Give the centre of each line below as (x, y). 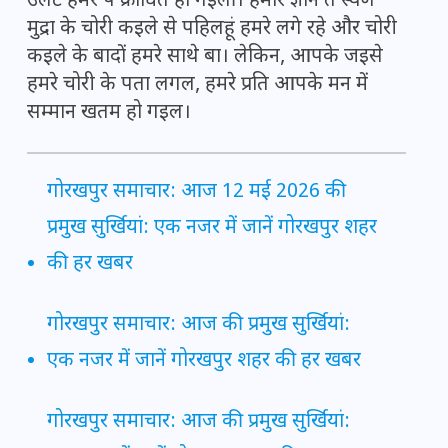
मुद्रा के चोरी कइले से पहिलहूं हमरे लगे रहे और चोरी (212, 29)
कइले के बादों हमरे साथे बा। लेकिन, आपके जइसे (205, 57)
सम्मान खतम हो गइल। (109, 113)
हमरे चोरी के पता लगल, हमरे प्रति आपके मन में (197, 85)
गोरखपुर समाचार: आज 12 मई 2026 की (196, 192)
